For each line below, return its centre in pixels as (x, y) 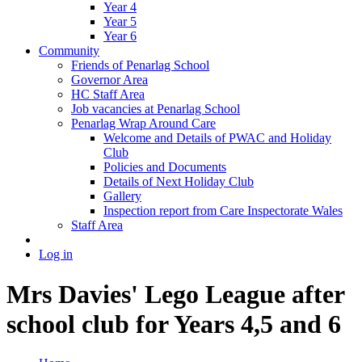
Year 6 (120, 36)
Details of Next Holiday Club (179, 182)
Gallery (122, 196)
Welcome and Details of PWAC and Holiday (217, 138)
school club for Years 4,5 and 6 (174, 324)
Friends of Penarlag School (140, 65)
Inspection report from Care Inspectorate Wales (223, 211)
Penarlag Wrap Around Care (143, 124)
